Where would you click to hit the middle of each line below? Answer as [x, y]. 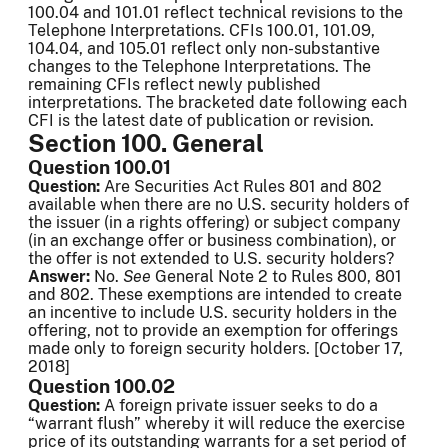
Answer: [61, 277]
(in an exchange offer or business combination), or [212, 241]
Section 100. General [146, 143]
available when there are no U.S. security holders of [218, 205]
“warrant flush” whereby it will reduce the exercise [216, 424]
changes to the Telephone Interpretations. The [199, 67]
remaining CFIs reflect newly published [174, 85]
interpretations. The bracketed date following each [217, 103]
